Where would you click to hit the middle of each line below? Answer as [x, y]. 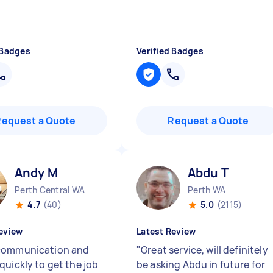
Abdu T [208, 173]
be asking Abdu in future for [201, 264]
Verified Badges [170, 51]
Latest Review [166, 231]
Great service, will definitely [204, 250]
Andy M [36, 173]
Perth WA [207, 190]
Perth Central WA [50, 190]
